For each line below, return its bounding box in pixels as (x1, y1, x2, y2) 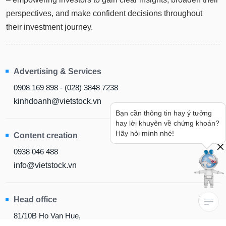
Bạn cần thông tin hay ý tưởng (116, 109, 212, 117)
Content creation (14, 121, 78, 130)
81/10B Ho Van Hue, (14, 201, 81, 210)
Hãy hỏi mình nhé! (116, 129, 174, 137)
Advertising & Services (14, 56, 102, 66)
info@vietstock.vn (14, 150, 77, 159)
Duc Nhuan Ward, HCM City (14, 214, 107, 223)
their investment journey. (6, 12, 93, 21)
